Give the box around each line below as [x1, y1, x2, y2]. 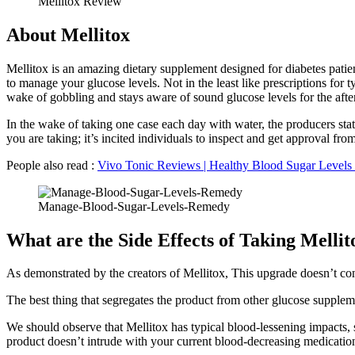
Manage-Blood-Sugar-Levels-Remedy [38, 199, 230, 213]
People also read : [6, 158, 97, 172]
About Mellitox [6, 24, 130, 45]
